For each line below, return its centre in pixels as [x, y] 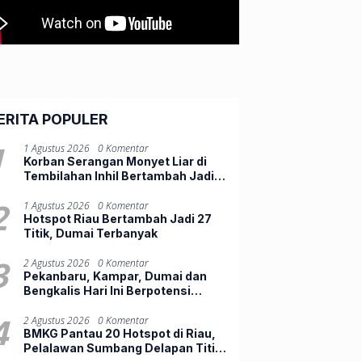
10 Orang [49, 190]
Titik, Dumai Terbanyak [91, 233]
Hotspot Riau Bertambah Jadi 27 [118, 218]
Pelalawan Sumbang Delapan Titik [123, 347]
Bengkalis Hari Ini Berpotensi [107, 290]
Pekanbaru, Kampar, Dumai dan [116, 276]
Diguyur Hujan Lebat [82, 305]
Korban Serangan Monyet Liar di [116, 161]
